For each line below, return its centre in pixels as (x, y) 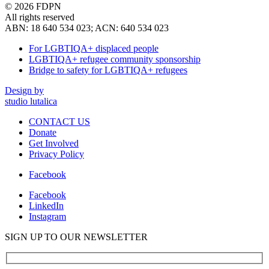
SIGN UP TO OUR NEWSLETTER (76, 237)
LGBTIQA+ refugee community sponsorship (115, 59)
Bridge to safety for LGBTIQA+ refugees (108, 70)
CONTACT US (59, 122)
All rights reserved (40, 17)
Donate (43, 133)
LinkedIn (46, 206)
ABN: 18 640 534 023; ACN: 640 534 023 (87, 28)
